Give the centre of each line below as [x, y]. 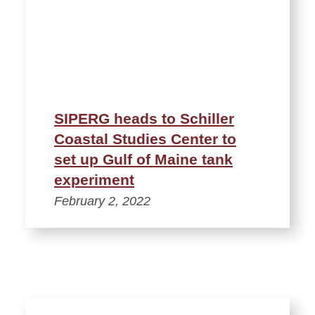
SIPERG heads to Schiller [144, 119]
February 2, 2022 [102, 201]
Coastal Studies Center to [145, 139]
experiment [94, 180]
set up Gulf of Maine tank [143, 160]
